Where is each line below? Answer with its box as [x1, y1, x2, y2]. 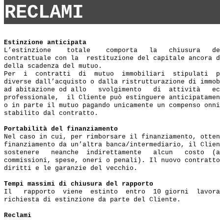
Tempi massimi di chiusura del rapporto [4, 180, 153, 188]
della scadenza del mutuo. [4, 62, 102, 70]
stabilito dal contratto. [4, 110, 98, 117]
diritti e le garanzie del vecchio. [4, 165, 137, 172]
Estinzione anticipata [4, 39, 86, 46]
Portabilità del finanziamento [4, 125, 118, 133]
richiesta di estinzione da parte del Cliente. [4, 196, 181, 203]
